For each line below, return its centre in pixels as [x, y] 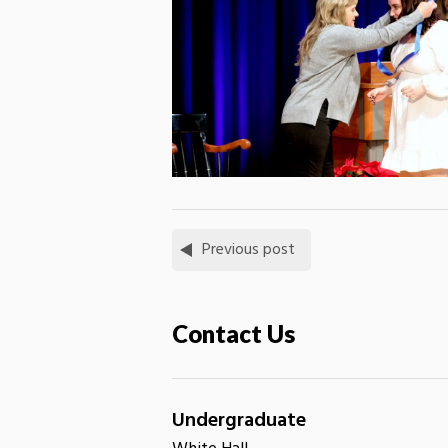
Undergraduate [239, 420]
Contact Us [233, 333]
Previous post [248, 249]
